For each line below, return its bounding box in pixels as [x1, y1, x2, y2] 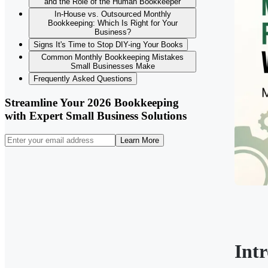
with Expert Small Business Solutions [5, 109, 187, 123]
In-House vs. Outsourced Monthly [54, 10, 171, 19]
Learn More [120, 135, 159, 145]
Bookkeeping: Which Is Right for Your [47, 19, 178, 28]
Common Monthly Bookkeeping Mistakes [41, 53, 184, 62]
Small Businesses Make [70, 62, 155, 71]
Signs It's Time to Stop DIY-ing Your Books [33, 40, 183, 50]
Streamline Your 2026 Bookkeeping [5, 96, 179, 109]
